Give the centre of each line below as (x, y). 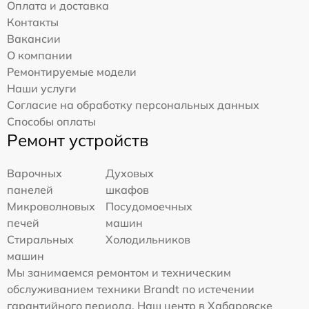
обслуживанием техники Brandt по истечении (131, 289)
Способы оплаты (51, 122)
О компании (40, 56)
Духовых (130, 173)
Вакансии (34, 39)
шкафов (128, 190)
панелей (30, 190)
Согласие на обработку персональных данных (133, 105)
